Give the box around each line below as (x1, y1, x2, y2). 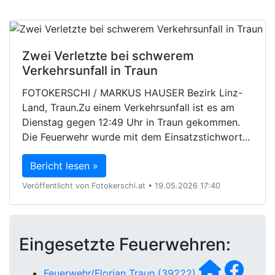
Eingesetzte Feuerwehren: (19, 233, 231, 255)
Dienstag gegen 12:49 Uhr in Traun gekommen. (22, 115, 240, 128)
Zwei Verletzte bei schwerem (22, 48, 194, 63)
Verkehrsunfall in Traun (22, 63, 158, 78)
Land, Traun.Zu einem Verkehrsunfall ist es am (22, 101, 234, 114)
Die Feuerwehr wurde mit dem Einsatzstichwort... (22, 130, 250, 143)
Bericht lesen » (30, 159, 98, 172)
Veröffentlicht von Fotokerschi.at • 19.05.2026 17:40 (22, 180, 220, 190)
